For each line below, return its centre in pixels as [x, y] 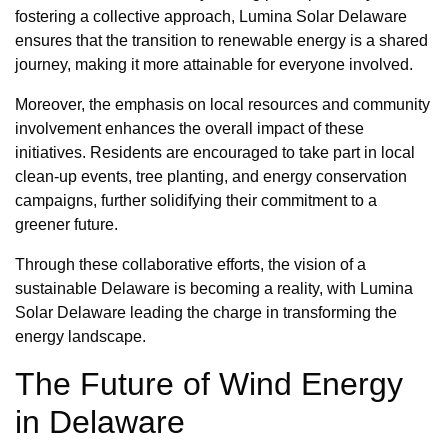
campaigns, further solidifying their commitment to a [196, 201]
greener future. [66, 225]
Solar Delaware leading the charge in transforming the [206, 313]
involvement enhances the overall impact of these [189, 129]
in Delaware [100, 422]
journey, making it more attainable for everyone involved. [214, 65]
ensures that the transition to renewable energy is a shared [221, 41]
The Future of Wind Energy [209, 384]
